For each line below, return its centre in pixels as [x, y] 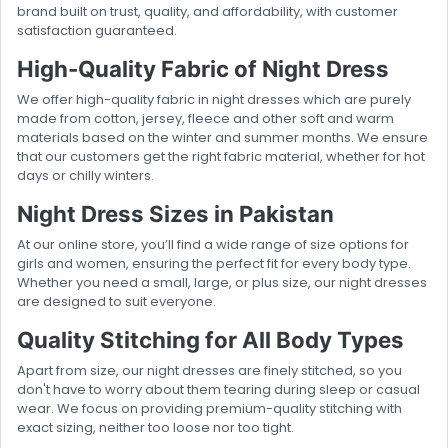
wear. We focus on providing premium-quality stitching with [209, 409]
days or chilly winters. [85, 176]
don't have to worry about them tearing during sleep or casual [218, 390]
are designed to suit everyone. [116, 302]
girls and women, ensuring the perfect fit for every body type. [214, 264]
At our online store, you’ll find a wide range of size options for [213, 245]
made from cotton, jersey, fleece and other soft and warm [205, 119]
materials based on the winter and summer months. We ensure [222, 138]
